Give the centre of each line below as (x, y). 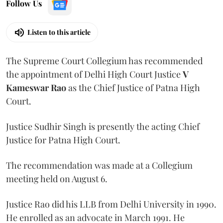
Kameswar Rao (36, 87)
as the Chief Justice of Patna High (133, 87)
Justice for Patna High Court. (63, 140)
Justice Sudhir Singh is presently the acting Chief (103, 126)
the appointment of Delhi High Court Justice (94, 74)
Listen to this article (59, 32)
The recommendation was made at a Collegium (99, 165)
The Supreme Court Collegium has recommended (104, 60)
